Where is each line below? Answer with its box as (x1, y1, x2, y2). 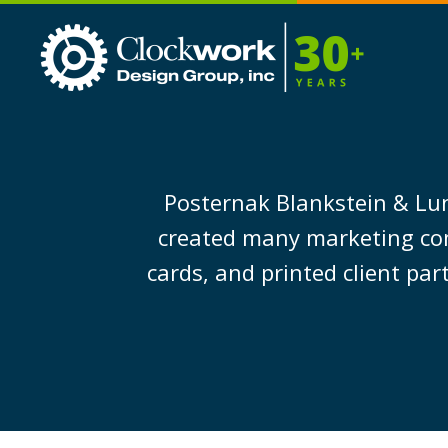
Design (363, 38, 416, 60)
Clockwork (363, 19, 441, 41)
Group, (363, 57, 415, 79)
